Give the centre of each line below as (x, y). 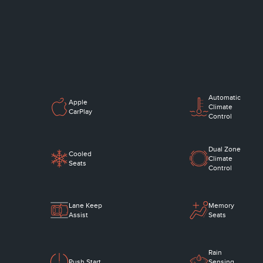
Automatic (224, 98)
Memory (221, 206)
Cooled (80, 154)
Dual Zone (224, 149)
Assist (79, 215)
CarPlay (81, 112)
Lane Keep (86, 206)
